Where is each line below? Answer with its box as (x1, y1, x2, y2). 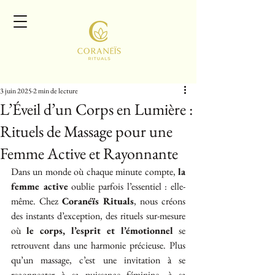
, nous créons (134, 195, 185, 207)
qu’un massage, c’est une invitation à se (11, 254, 185, 266)
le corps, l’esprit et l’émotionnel (26, 224, 173, 237)
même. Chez (11, 195, 62, 207)
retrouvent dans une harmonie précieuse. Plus (11, 239, 185, 252)
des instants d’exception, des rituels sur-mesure (11, 209, 185, 222)
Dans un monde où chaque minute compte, (11, 165, 178, 178)
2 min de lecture (33, 86, 78, 96)
